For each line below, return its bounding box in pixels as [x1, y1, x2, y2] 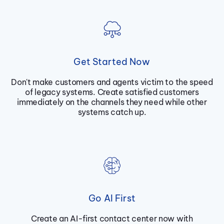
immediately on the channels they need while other [17, 97, 207, 107]
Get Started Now [73, 56, 150, 68]
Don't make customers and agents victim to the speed [11, 77, 213, 87]
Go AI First [88, 192, 135, 204]
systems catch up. [77, 107, 146, 117]
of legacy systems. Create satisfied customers [25, 87, 199, 97]
